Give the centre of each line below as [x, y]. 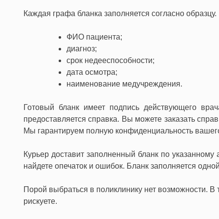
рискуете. [40, 201]
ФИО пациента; [94, 37]
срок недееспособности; [110, 60]
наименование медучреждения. [124, 84]
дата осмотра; [92, 72]
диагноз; [82, 48]
